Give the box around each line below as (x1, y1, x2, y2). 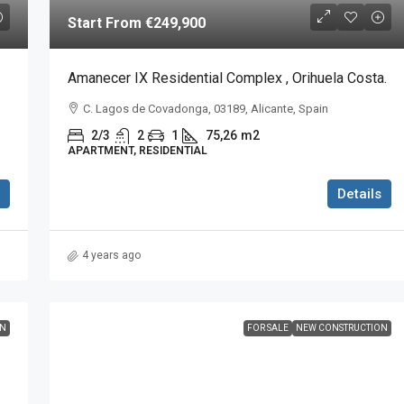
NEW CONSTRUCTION (296, 323, 388, 334)
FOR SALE (247, 323, 289, 334)
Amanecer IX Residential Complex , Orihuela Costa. (67, 69, 387, 87)
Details (337, 186, 381, 203)
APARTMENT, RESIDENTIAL (67, 144, 207, 158)
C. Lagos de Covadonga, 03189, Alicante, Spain (82, 102, 328, 116)
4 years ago (81, 249, 141, 262)
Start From (67, 14, 145, 32)
